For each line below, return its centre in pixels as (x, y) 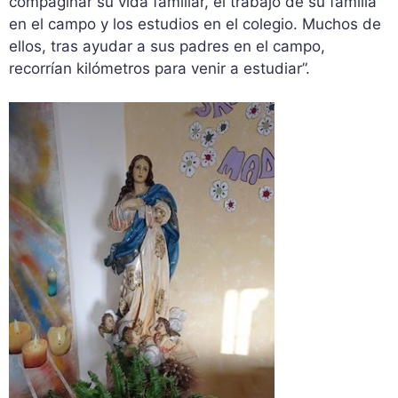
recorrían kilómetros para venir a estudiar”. (159, 68)
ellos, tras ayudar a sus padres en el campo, (167, 46)
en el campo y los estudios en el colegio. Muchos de (195, 24)
